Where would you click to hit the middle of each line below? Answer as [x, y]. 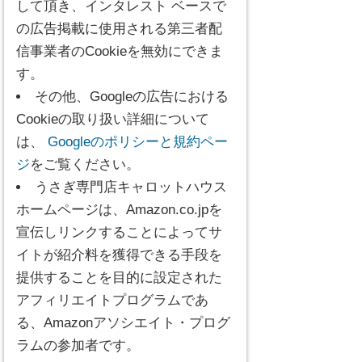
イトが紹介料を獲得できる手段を [119, 255]
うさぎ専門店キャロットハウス [131, 187]
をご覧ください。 [85, 164]
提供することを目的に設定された [119, 278]
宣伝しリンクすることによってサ [119, 232]
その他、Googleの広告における [132, 97]
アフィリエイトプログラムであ [112, 300]
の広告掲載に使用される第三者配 [119, 29]
